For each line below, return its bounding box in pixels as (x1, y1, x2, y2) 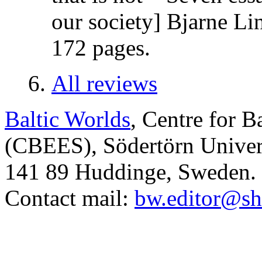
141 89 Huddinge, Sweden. (5, 159, 256, 185)
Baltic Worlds (5, 106, 130, 132)
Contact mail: (5, 185, 135, 211)
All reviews (51, 71, 157, 96)
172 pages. (51, 35, 150, 61)
